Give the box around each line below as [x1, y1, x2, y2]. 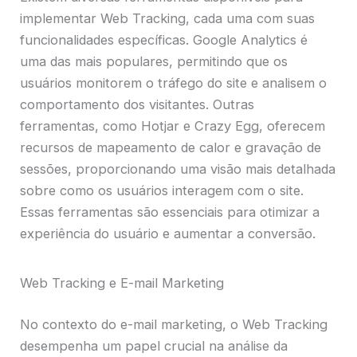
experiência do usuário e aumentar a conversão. [20, 226, 316, 242]
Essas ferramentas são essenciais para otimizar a [20, 204, 320, 221]
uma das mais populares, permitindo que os [20, 53, 288, 70]
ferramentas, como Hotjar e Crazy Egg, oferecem [20, 118, 326, 135]
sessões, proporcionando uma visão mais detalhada [20, 161, 336, 178]
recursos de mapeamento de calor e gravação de [20, 139, 322, 156]
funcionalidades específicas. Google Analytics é [20, 32, 308, 49]
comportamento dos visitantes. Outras [20, 96, 255, 113]
